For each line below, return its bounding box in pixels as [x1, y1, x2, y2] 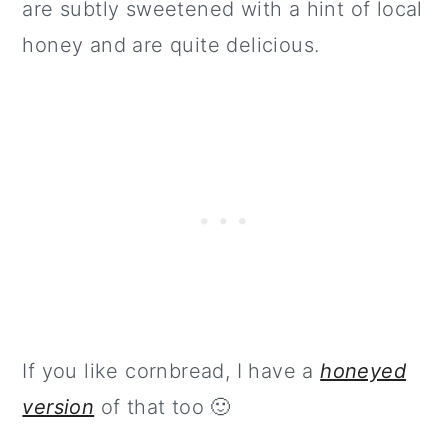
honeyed [320, 359, 407, 383]
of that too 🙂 [94, 395, 231, 419]
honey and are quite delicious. [22, 33, 320, 57]
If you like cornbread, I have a [22, 359, 321, 383]
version [22, 395, 95, 419]
